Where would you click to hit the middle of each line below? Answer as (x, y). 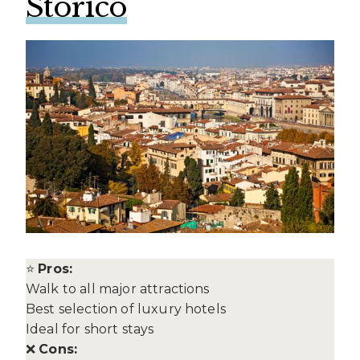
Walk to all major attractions (118, 289)
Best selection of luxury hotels (126, 309)
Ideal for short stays (90, 329)
